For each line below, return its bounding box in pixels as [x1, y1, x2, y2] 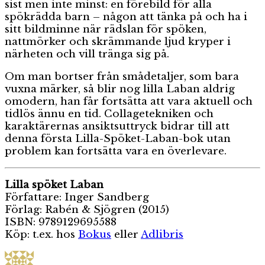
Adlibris [141, 228, 183, 241]
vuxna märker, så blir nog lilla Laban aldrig [5, 82, 235, 95]
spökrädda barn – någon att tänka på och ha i [5, 10, 247, 23]
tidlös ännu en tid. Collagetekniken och [5, 107, 214, 120]
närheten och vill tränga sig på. [5, 47, 169, 60]
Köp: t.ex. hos [5, 228, 78, 241]
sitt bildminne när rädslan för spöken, [5, 22, 206, 35]
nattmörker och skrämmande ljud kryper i [5, 35, 231, 48]
